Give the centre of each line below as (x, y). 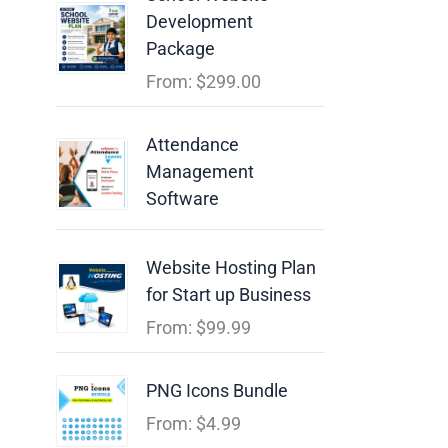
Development (199, 21)
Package (180, 48)
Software (182, 198)
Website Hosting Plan (231, 267)
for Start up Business (228, 294)
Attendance (192, 144)
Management (200, 171)
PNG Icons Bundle (217, 390)
